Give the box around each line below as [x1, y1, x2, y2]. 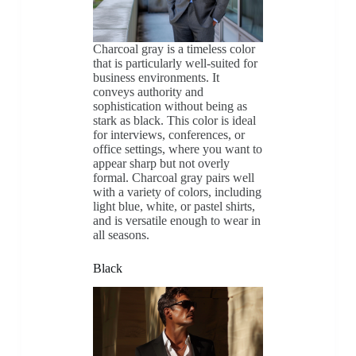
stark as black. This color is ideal [92, 113, 256, 127]
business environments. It [92, 70, 219, 84]
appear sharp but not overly [92, 156, 230, 170]
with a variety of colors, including [92, 184, 261, 199]
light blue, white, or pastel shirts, [92, 199, 255, 213]
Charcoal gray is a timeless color [92, 41, 255, 56]
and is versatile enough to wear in [92, 213, 261, 227]
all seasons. [92, 227, 149, 242]
